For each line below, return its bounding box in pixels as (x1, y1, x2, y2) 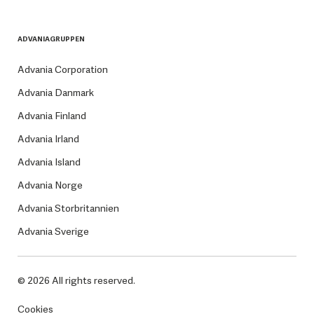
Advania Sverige (17, 225, 89, 238)
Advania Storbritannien (17, 202, 119, 215)
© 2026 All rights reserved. (17, 274, 135, 287)
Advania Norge (17, 179, 83, 192)
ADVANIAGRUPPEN (17, 34, 85, 44)
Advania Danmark (17, 86, 94, 100)
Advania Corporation (17, 63, 108, 76)
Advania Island (17, 156, 81, 169)
